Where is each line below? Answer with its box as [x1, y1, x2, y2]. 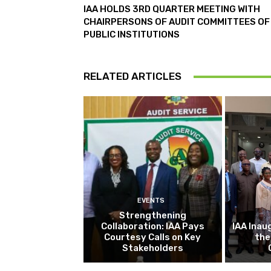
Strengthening [119, 209, 186, 221]
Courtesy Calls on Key [104, 231, 201, 243]
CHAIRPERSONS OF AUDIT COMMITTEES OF [83, 16, 270, 28]
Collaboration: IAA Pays [100, 220, 204, 232]
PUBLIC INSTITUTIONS [83, 29, 180, 41]
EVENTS [137, 196, 165, 204]
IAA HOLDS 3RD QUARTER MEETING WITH [83, 4, 260, 15]
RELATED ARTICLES [83, 70, 181, 83]
